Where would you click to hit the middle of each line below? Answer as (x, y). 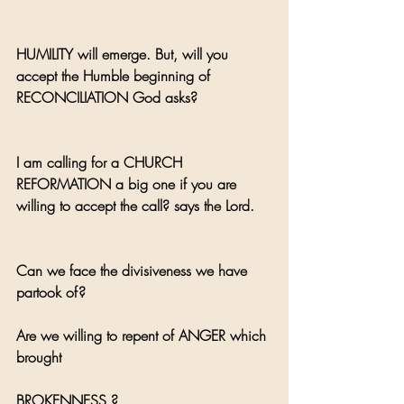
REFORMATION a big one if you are (129, 184)
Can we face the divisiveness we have (134, 270)
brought (41, 357)
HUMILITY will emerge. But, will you (124, 54)
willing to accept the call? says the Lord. (135, 205)
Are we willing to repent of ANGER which (143, 335)
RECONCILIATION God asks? (107, 97)
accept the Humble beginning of (115, 75)
